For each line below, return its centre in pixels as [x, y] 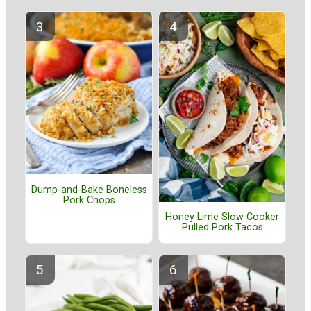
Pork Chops [89, 200]
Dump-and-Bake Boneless [89, 190]
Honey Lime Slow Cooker [222, 217]
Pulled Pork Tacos [222, 228]
